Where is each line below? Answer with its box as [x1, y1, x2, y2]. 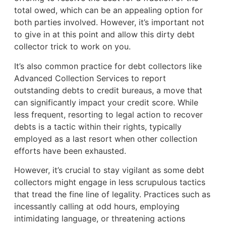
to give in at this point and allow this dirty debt [14, 29, 195, 40]
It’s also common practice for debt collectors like [14, 61, 202, 71]
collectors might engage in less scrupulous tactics [14, 177, 205, 187]
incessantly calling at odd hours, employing [14, 201, 180, 211]
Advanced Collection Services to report [14, 73, 166, 83]
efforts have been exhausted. [14, 145, 126, 156]
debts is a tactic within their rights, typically [14, 121, 182, 132]
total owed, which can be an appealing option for [14, 5, 203, 16]
